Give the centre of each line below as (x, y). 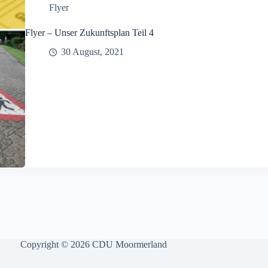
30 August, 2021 (92, 52)
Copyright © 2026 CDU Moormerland (94, 244)
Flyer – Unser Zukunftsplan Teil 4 (89, 32)
